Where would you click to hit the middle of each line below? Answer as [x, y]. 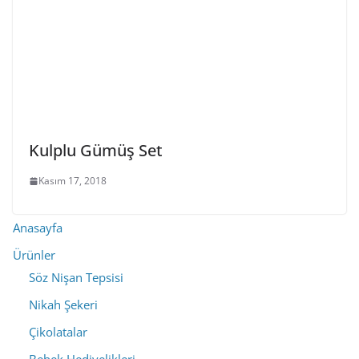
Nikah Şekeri [63, 305]
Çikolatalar [58, 332]
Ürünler [34, 255]
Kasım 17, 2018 [73, 181]
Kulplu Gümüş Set [96, 150]
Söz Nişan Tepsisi [76, 277]
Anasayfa [38, 228]
